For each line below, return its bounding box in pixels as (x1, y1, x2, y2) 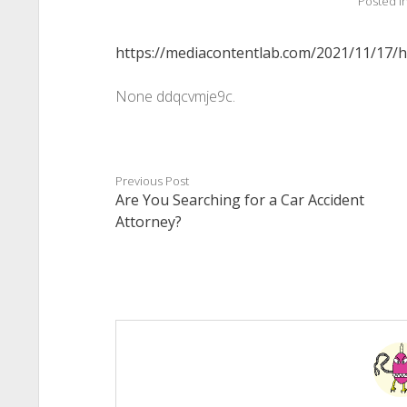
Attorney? (114, 212, 182, 232)
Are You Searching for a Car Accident (114, 190, 364, 210)
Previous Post (114, 173, 189, 189)
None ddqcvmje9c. (114, 86, 235, 106)
